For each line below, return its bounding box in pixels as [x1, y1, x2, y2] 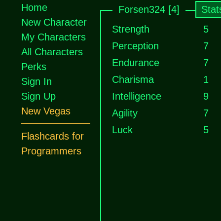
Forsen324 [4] [118, 4, 180, 15]
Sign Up [21, 91, 56, 102]
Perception [112, 40, 159, 51]
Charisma [112, 74, 154, 85]
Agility [112, 108, 138, 118]
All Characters [21, 46, 83, 57]
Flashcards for [21, 131, 84, 142]
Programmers [21, 146, 81, 156]
